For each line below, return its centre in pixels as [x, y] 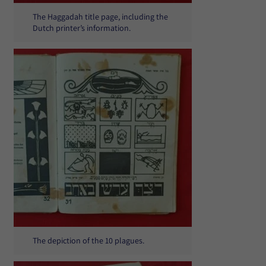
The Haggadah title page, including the [100, 17]
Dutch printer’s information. [82, 28]
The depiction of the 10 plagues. [88, 240]
